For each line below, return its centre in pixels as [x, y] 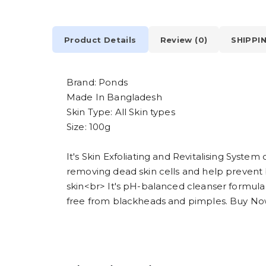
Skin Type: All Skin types [121, 112]
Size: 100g [89, 127]
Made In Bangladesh [114, 97]
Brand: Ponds [97, 83]
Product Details [100, 39]
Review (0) [184, 39]
